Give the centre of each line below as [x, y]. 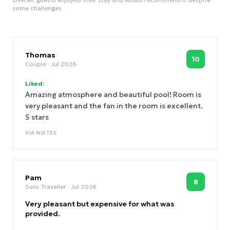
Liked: [35, 83]
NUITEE [46, 133]
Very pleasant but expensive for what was [100, 204]
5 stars [37, 117]
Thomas [40, 55]
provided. [43, 214]
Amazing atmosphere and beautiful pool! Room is [113, 94]
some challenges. [38, 8]
